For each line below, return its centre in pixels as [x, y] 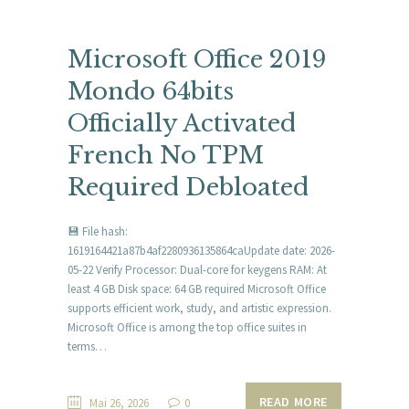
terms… [87, 346]
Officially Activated [182, 124]
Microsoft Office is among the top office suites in [187, 327]
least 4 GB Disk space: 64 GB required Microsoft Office [197, 288]
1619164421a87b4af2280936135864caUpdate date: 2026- [201, 250]
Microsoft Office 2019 [197, 60]
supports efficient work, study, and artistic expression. [199, 308]
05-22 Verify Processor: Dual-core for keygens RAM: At [197, 269]
